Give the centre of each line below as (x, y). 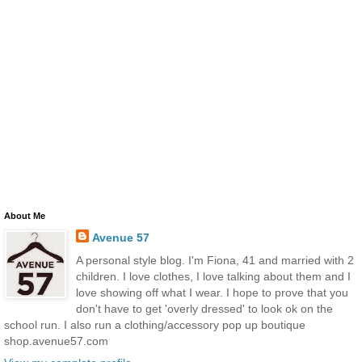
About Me (25, 216)
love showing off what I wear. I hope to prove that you (212, 292)
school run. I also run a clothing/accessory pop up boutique (155, 324)
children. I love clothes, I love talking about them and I (213, 276)
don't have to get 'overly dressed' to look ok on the (204, 308)
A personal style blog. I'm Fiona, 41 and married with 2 (215, 260)
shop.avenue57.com (56, 341)
